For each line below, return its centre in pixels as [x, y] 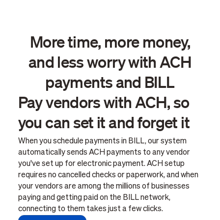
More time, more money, [110, 41]
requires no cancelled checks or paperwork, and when [108, 175]
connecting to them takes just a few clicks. [90, 209]
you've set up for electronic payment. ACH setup [101, 164]
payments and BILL [110, 81]
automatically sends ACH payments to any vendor [104, 152]
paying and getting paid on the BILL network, [94, 198]
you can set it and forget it [104, 122]
